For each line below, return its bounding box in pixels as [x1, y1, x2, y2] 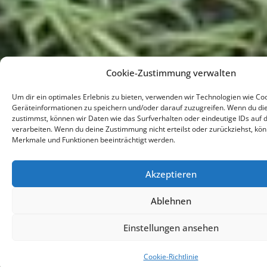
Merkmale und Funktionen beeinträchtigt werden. [12, 135, 175, 145]
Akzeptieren [145, 167, 197, 180]
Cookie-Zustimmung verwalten [105, 67, 236, 79]
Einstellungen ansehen [123, 221, 219, 234]
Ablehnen [150, 194, 191, 207]
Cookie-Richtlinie [143, 252, 198, 262]
